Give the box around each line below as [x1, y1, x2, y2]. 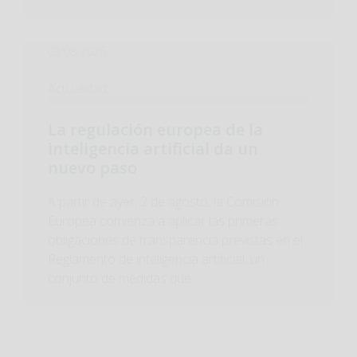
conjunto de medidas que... [48, 269, 198, 287]
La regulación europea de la [48, 119, 263, 140]
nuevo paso [48, 157, 137, 178]
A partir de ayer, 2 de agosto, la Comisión [48, 193, 279, 210]
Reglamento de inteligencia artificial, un [48, 250, 265, 268]
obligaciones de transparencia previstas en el [48, 231, 303, 249]
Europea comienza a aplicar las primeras [48, 212, 278, 229]
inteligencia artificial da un [48, 138, 258, 159]
